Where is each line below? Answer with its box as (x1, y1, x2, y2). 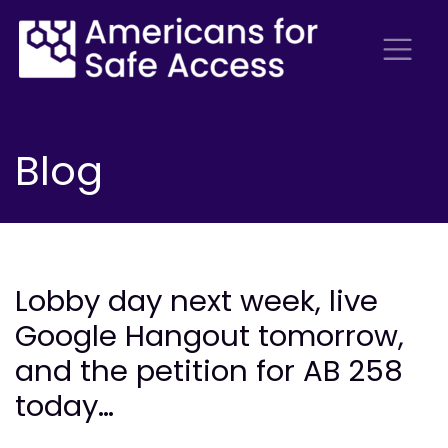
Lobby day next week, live (15, 280, 378, 322)
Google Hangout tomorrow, (15, 315, 404, 357)
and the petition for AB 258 (15, 350, 403, 392)
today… (15, 385, 114, 427)
